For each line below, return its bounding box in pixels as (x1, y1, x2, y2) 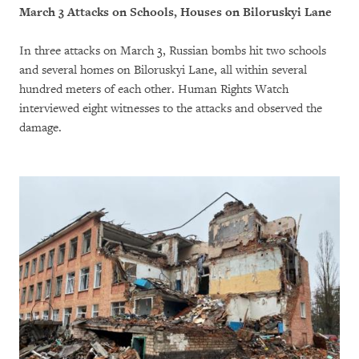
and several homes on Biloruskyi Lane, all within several (19, 63, 307, 79)
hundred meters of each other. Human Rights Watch (19, 82, 288, 98)
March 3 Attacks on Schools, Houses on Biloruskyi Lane (19, 5, 332, 21)
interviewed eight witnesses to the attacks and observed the (19, 101, 322, 117)
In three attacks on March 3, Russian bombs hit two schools (19, 43, 326, 59)
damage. (19, 120, 62, 136)
